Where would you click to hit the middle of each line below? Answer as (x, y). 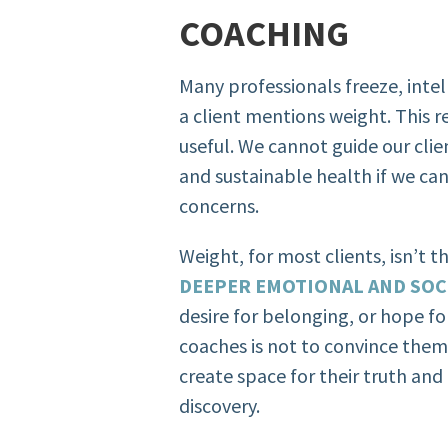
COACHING (264, 34)
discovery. (220, 406)
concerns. (219, 206)
